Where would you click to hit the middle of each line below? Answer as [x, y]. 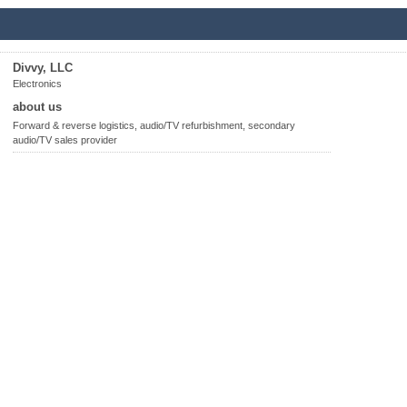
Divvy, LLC [43, 68]
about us [37, 107]
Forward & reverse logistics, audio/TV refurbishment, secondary [154, 125]
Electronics [37, 84]
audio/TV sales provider [65, 140]
